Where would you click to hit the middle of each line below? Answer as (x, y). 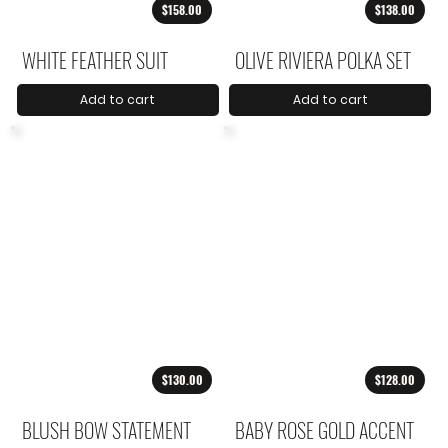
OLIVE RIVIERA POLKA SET (322, 60)
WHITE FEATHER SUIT (95, 60)
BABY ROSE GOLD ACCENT (324, 430)
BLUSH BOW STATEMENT (107, 430)
